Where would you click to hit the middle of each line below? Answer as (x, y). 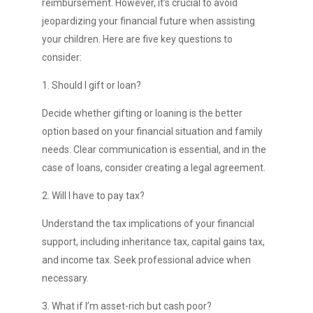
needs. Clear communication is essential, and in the (154, 150)
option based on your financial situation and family (152, 131)
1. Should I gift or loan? (92, 85)
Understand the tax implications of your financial (148, 224)
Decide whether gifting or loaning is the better (142, 113)
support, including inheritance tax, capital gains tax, (153, 242)
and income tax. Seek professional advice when (146, 260)
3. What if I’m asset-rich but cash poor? (127, 306)
